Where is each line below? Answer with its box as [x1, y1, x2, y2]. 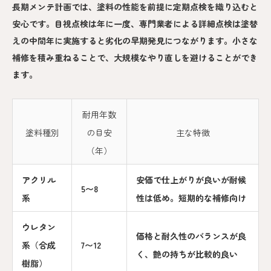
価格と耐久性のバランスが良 [136, 230, 246, 243]
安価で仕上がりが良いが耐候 [136, 174, 246, 186]
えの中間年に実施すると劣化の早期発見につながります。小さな [12, 34, 258, 47]
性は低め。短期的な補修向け [136, 192, 246, 204]
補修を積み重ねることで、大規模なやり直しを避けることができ [12, 51, 258, 64]
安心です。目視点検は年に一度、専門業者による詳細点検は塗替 [12, 18, 258, 30]
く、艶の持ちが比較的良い [136, 248, 238, 261]
